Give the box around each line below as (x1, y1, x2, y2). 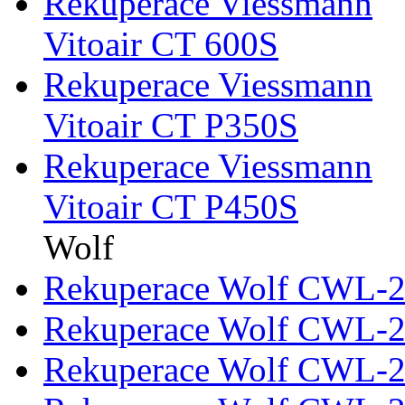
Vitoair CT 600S (43, 24, 278, 63)
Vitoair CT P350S (43, 105, 298, 145)
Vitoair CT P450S (43, 186, 298, 226)
